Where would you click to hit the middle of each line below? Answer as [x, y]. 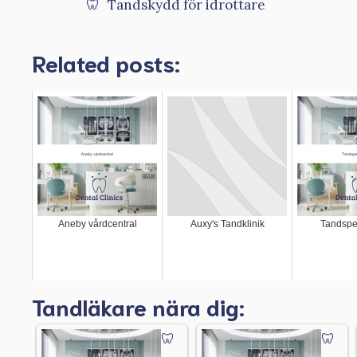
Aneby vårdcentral [97, 224]
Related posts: [106, 63]
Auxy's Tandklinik [227, 224]
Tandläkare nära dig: [138, 306]
